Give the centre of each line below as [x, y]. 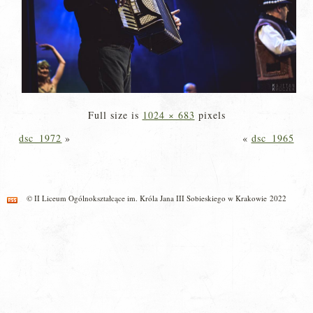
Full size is [115, 115]
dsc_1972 [41, 138]
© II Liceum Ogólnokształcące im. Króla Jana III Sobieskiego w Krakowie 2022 [156, 198]
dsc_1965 [272, 138]
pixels [210, 115]
